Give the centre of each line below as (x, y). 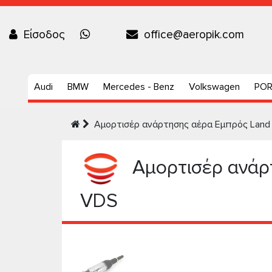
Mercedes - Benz (139, 87)
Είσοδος (44, 35)
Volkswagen (214, 87)
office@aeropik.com (194, 35)
